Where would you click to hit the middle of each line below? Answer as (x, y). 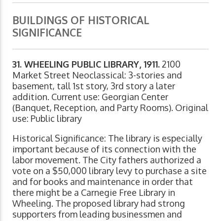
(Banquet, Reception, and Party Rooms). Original (110, 108)
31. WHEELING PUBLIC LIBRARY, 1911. (86, 64)
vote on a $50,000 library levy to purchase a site (110, 171)
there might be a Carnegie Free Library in (94, 193)
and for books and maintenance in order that (103, 182)
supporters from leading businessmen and (97, 214)
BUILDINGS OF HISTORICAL (81, 20)
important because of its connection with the (104, 149)
